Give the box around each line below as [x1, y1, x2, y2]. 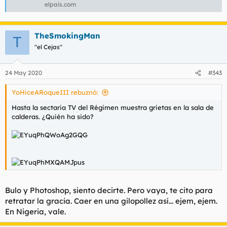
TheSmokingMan [34, 30, 100, 41]
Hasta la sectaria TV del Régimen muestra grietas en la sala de [12, 103, 214, 112]
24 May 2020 [5, 69, 42, 77]
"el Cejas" [34, 43, 62, 51]
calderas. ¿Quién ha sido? [12, 112, 94, 121]
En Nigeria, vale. [5, 206, 66, 216]
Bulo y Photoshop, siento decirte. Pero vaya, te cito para [5, 185, 213, 195]
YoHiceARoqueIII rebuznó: [12, 88, 98, 97]
